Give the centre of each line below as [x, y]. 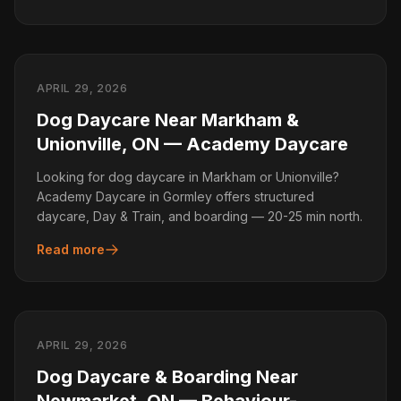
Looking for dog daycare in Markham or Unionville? [188, 177]
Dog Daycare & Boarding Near [167, 377]
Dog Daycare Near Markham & [168, 120]
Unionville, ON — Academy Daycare [192, 144]
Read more [71, 249]
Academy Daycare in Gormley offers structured [175, 196]
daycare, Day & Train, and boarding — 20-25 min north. [200, 216]
